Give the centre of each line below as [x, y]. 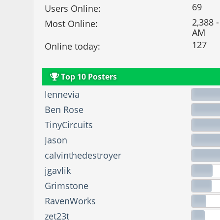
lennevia [62, 95]
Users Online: [73, 8]
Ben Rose [64, 110]
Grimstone [67, 186]
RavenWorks [70, 201]
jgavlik [58, 171]
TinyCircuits [69, 125]
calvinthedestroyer [83, 155]
